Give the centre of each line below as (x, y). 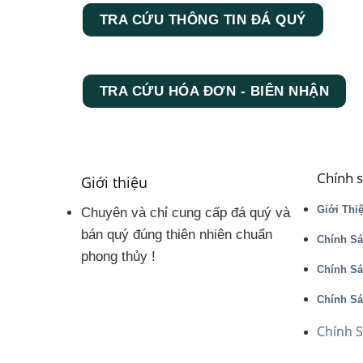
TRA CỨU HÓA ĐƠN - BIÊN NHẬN (214, 91)
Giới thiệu (115, 181)
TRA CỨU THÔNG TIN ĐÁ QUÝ (203, 19)
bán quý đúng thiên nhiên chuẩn (177, 235)
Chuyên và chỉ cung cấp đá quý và (186, 213)
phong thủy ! (119, 257)
